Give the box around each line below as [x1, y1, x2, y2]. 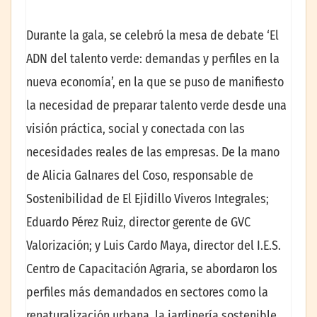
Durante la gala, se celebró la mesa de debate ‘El [26, 28, 279, 44]
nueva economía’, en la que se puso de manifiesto [26, 74, 284, 91]
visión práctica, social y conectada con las [26, 121, 245, 137]
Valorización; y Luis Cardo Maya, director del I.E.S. [26, 238, 281, 254]
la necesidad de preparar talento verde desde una [26, 98, 287, 114]
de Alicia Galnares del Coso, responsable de [26, 168, 253, 184]
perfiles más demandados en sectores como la [26, 284, 268, 301]
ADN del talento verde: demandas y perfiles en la [26, 51, 279, 67]
